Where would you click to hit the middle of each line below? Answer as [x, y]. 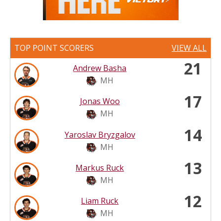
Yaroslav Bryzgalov [100, 134]
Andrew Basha [100, 68]
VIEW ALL [189, 48]
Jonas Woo [100, 101]
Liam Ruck [100, 201]
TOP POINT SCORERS [54, 48]
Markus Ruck [100, 167]
